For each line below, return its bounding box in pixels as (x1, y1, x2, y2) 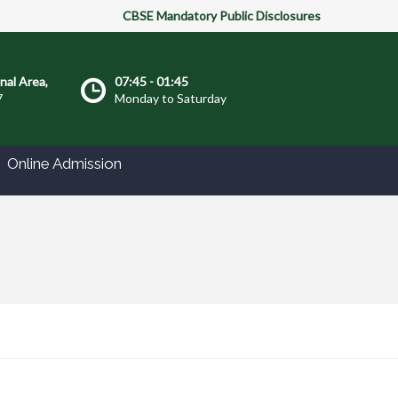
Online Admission (7, 155, 122, 172)
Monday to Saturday (115, 91, 227, 106)
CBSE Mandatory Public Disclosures (123, 8, 321, 23)
